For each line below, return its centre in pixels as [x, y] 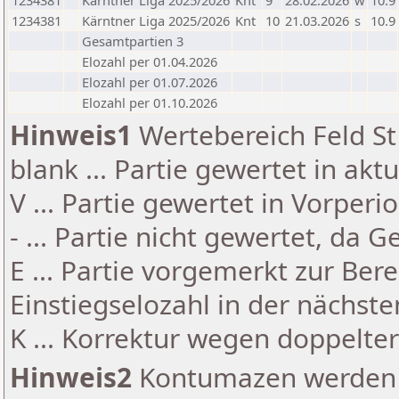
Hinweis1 [71, 135]
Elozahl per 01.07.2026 [150, 82]
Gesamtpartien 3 [133, 41]
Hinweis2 [71, 377]
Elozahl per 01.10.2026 [150, 102]
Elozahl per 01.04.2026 [150, 61]
